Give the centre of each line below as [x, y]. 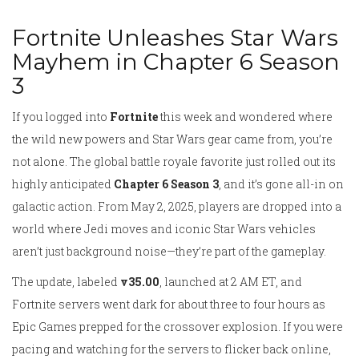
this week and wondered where [245, 117]
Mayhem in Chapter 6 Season [176, 62]
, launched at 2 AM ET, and [231, 282]
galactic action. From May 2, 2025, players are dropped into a [177, 207]
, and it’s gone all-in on [281, 184]
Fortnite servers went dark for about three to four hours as [169, 305]
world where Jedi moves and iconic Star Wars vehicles [164, 229]
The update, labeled [66, 282]
